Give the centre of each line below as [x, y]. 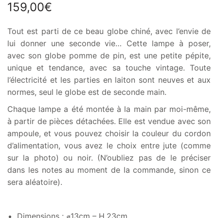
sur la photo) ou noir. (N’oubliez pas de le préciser [109, 158]
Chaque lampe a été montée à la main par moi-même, [109, 109]
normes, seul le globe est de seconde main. [87, 92]
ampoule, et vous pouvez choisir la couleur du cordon [109, 134]
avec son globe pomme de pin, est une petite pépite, [109, 56]
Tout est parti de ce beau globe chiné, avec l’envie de [109, 31]
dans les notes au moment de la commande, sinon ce [109, 170]
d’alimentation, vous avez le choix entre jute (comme [109, 146]
